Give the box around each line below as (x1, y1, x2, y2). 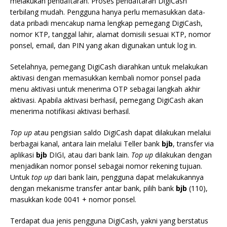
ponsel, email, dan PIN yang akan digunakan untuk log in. (10, 41, 197, 51)
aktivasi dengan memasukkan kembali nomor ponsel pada (10, 73, 201, 83)
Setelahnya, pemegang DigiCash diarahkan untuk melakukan (10, 62, 208, 72)
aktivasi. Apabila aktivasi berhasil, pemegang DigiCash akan (10, 95, 203, 105)
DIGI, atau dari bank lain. (47, 150, 131, 160)
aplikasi (10, 150, 36, 160)
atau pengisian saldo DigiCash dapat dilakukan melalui (32, 128, 211, 138)
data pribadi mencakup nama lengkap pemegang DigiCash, (10, 18, 203, 28)
